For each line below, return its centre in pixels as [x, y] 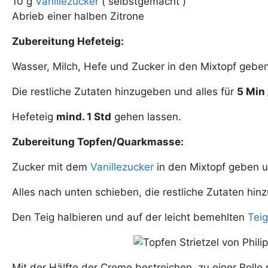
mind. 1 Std [84, 117]
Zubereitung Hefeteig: [68, 42]
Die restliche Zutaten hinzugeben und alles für [124, 92]
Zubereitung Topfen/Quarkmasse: [98, 142]
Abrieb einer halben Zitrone [78, 16]
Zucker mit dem [51, 167]
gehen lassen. [146, 117]
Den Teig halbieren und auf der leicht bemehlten [130, 217]
